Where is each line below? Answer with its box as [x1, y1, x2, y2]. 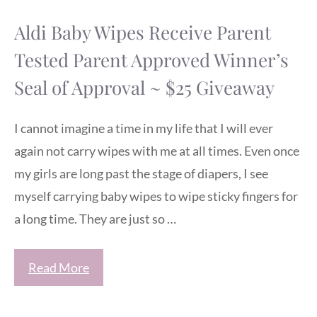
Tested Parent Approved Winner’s [14, 47, 289, 73]
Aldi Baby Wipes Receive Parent [14, 20, 271, 45]
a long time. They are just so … [14, 210, 176, 226]
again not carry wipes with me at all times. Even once [14, 142, 299, 158]
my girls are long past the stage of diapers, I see [14, 165, 268, 181]
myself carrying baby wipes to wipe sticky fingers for [14, 188, 298, 204]
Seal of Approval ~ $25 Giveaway [14, 75, 275, 100]
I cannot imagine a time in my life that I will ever [14, 120, 273, 136]
